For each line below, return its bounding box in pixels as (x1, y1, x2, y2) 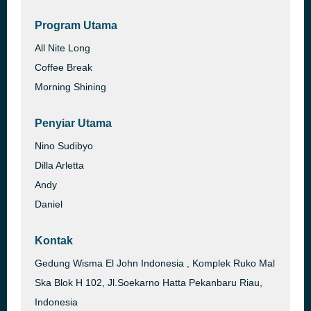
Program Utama (35, 19, 117, 31)
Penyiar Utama (35, 117, 112, 129)
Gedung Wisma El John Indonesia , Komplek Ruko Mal (35, 258, 275, 269)
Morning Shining (35, 81, 106, 92)
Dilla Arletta (35, 160, 84, 171)
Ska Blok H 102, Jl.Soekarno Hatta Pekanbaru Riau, (35, 277, 262, 288)
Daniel (35, 199, 62, 210)
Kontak (35, 235, 73, 246)
